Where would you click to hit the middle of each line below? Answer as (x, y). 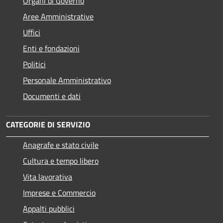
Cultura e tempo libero (61, 161)
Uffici (32, 32)
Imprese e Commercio (59, 192)
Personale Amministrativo (67, 80)
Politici (34, 64)
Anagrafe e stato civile (61, 145)
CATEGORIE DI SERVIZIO (48, 124)
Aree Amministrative (58, 16)
